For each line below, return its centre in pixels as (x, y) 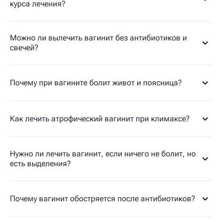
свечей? (24, 47)
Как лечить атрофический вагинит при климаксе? (100, 118)
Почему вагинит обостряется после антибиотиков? (103, 198)
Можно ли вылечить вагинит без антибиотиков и (98, 37)
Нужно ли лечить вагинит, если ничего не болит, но (103, 153)
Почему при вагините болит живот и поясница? (96, 82)
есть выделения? (40, 163)
